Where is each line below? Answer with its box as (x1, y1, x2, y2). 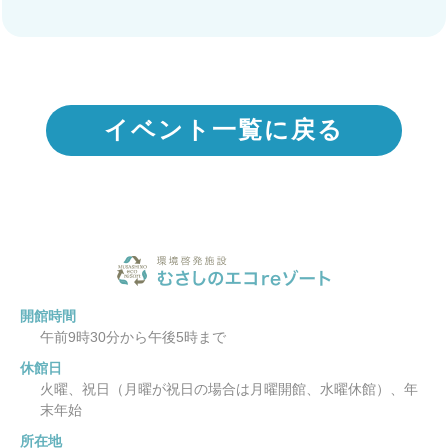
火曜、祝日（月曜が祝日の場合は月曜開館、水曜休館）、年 (40, 380, 418, 397)
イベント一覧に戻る (104, 116, 344, 144)
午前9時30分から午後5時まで (40, 328, 226, 345)
